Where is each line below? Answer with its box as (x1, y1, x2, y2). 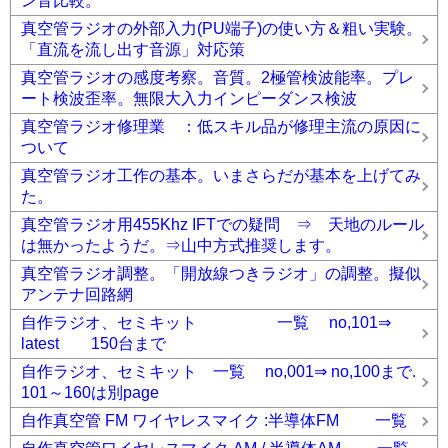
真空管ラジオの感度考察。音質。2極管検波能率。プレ (21, 69, 414, 87)
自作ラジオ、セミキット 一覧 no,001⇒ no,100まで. (21, 363, 416, 381)
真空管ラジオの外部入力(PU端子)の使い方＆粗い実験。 (21, 20, 422, 38)
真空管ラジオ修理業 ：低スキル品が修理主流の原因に (21, 118, 421, 136)
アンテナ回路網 (21, 286, 133, 304)
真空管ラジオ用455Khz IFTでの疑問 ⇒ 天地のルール (21, 216, 424, 234)
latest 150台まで (21, 335, 166, 353)
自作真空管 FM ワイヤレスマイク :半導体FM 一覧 (21, 412, 407, 430)
